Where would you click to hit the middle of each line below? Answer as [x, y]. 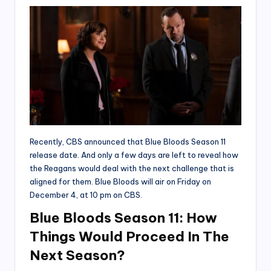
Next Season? [77, 255]
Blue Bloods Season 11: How [123, 217]
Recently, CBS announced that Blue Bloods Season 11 [128, 141]
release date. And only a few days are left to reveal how [134, 155]
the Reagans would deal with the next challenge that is [132, 168]
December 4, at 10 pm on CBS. [86, 194]
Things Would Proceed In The [129, 236]
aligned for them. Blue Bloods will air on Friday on [120, 181]
